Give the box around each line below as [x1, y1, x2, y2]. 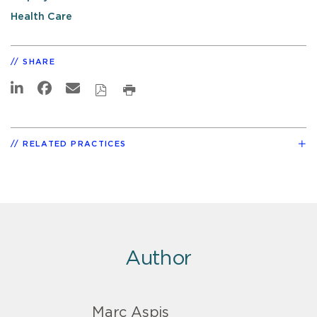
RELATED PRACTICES [23, 139, 127, 148]
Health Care [11, 11, 72, 23]
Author [125, 248, 192, 269]
